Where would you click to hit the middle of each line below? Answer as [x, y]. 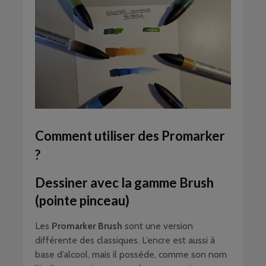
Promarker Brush [87, 226]
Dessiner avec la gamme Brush [124, 183]
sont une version [158, 226]
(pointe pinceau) [82, 201]
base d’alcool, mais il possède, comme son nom [131, 255]
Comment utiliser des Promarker [130, 136]
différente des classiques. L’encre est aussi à [125, 240]
